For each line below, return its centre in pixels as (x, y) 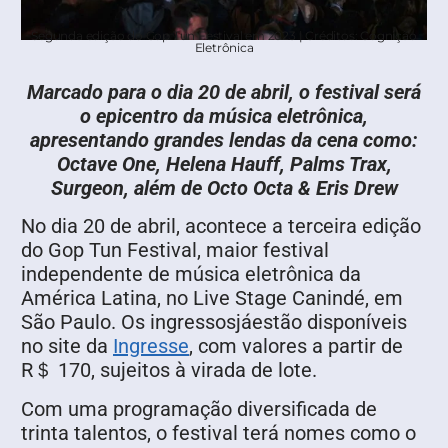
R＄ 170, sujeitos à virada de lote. (169, 370)
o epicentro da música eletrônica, (224, 116)
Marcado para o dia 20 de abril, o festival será (224, 92)
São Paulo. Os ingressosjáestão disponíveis (214, 322)
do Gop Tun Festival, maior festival (175, 250)
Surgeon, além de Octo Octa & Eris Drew (224, 188)
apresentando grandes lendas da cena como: (224, 140)
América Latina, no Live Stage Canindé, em (212, 298)
